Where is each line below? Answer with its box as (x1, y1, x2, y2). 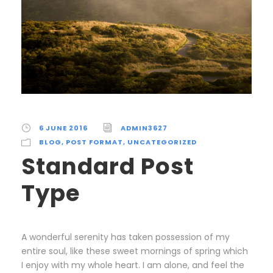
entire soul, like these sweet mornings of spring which (21, 244, 248, 257)
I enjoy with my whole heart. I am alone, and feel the (21, 258, 244, 271)
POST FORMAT (66, 136, 123, 147)
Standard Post (21, 150, 194, 182)
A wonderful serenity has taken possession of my (21, 230, 230, 243)
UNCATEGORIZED (127, 136, 197, 147)
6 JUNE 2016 (39, 122, 88, 133)
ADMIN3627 (121, 122, 168, 133)
